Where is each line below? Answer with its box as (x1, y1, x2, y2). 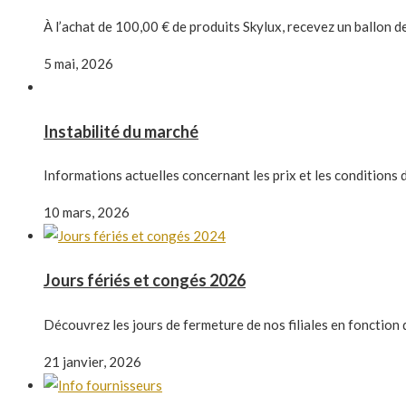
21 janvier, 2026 (43, 353, 141, 371)
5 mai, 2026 (43, 54, 113, 72)
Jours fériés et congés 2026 (43, 270, 246, 291)
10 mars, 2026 (43, 204, 130, 221)
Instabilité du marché (43, 121, 198, 141)
